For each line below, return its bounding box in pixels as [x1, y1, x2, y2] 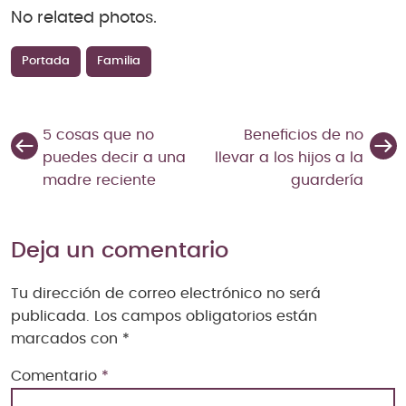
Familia [97, 55, 140, 68]
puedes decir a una [43, 150, 186, 166]
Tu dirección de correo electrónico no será [11, 286, 321, 302]
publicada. [11, 309, 90, 324]
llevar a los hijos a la [215, 150, 363, 166]
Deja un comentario [11, 240, 228, 263]
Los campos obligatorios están [94, 309, 317, 324]
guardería [291, 173, 363, 188]
